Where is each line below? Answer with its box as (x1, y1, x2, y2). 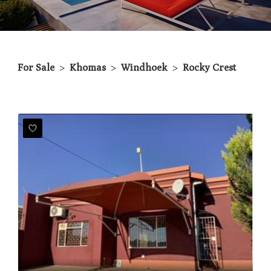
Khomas (70, 62, 106, 74)
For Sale (18, 62, 54, 74)
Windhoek (121, 62, 168, 74)
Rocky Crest (183, 62, 236, 74)
